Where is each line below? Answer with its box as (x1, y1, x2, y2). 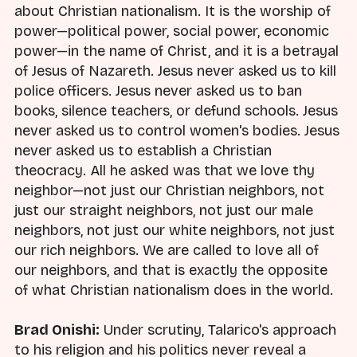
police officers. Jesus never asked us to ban (14, 81, 302, 100)
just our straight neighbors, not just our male (14, 201, 313, 219)
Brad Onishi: (14, 320, 100, 339)
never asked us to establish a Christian (14, 141, 272, 159)
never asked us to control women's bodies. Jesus (14, 121, 339, 139)
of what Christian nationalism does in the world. (14, 280, 333, 299)
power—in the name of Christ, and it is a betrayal (14, 41, 339, 60)
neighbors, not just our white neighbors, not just (14, 221, 335, 239)
